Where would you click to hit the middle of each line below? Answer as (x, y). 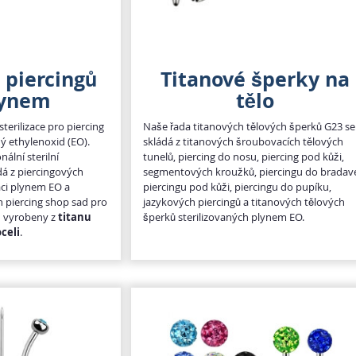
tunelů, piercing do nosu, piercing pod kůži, (244, 156)
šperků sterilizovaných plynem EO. (224, 217)
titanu (75, 217)
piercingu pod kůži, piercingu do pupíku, (238, 186)
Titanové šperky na (255, 79)
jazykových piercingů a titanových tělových (244, 201)
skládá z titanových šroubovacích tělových (244, 141)
